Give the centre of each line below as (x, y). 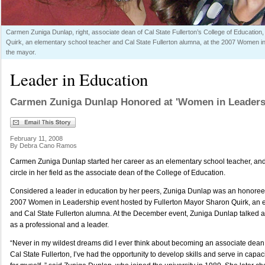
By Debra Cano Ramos (43, 146)
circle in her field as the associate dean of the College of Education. (118, 173)
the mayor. (21, 52)
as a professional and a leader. (59, 225)
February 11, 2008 (36, 138)
